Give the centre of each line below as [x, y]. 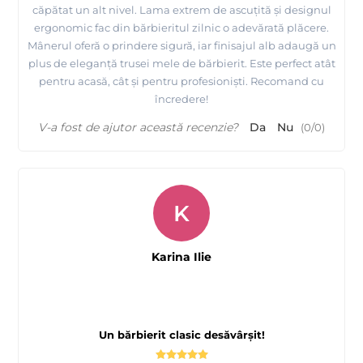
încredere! [181, 99]
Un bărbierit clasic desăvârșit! [181, 335]
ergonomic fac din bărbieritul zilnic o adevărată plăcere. [181, 28]
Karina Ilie [181, 257]
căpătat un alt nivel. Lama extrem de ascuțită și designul [181, 10]
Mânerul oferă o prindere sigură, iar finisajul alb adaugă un [181, 46]
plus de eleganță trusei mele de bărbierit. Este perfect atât [181, 64]
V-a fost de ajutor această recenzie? [138, 128]
